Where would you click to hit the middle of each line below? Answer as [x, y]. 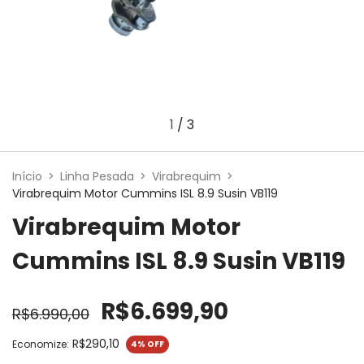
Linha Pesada [97, 176]
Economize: [41, 344]
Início [27, 176]
